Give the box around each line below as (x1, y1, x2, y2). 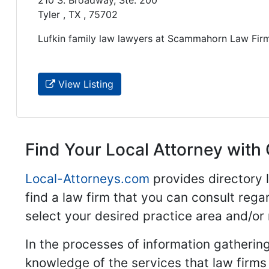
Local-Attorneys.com (25, 171, 150, 186)
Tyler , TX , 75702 (38, 8, 118, 21)
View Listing (55, 77, 113, 90)
